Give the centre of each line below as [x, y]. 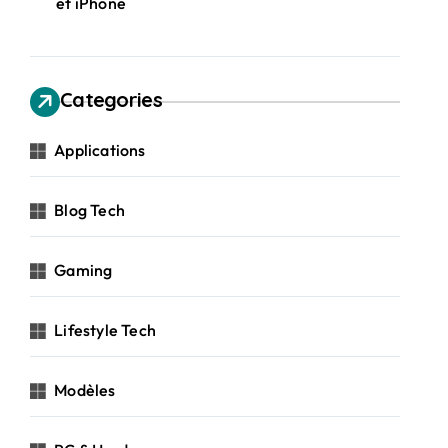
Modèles [85, 390]
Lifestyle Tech [105, 330]
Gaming [83, 270]
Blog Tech [90, 210]
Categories [111, 99]
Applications [100, 150]
